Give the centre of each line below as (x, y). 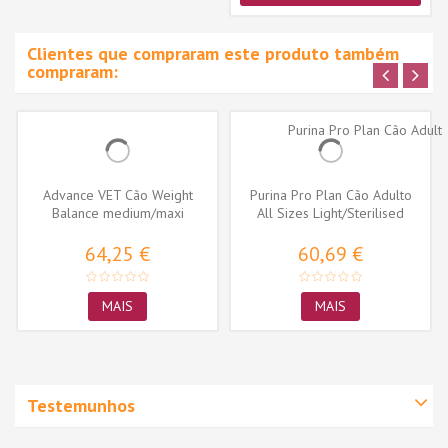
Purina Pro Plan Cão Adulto (330, 194)
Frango (330, 230)
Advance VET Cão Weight (117, 194)
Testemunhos (81, 405)
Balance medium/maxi (117, 212)
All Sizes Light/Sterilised (330, 212)
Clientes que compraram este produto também (213, 53)
